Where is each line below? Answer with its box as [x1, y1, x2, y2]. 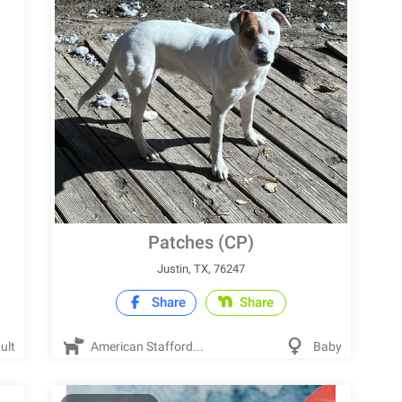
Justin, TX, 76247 [156, 262, 245, 275]
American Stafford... [88, 339, 205, 354]
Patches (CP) [147, 232, 254, 253]
